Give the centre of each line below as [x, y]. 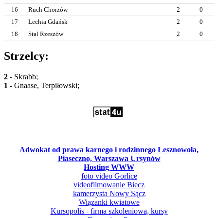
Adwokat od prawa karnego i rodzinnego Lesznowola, [109, 150]
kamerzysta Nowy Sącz [109, 194]
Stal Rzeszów [46, 34]
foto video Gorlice [109, 176]
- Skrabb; [23, 77]
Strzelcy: [26, 56]
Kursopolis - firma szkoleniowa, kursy [109, 211]
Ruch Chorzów [48, 9]
